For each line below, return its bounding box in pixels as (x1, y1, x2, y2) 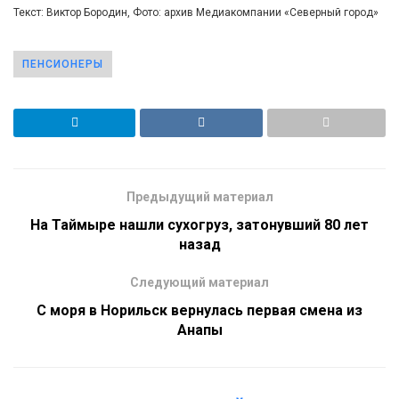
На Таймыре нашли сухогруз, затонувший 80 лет (30, 216, 369, 233)
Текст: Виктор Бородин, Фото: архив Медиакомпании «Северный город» (13, 5, 379, 19)
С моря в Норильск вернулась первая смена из (37, 301, 362, 319)
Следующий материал (130, 274, 269, 289)
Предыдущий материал (126, 189, 273, 204)
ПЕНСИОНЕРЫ (22, 57, 103, 70)
